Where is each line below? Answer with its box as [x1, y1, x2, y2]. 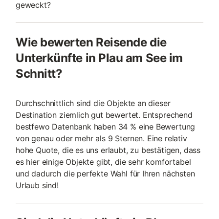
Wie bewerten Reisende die [16, 35, 167, 49]
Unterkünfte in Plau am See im [16, 51, 183, 65]
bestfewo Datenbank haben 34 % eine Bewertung [16, 122, 196, 131]
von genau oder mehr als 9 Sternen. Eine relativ [16, 133, 187, 143]
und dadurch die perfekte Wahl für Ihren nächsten [16, 169, 195, 178]
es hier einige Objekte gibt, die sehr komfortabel [16, 157, 191, 167]
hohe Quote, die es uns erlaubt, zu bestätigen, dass [16, 145, 201, 155]
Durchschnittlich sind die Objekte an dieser [16, 98, 171, 108]
